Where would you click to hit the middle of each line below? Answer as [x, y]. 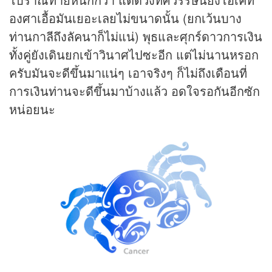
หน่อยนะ [32, 109]
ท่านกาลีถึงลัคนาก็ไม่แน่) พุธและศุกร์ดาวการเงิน [136, 36]
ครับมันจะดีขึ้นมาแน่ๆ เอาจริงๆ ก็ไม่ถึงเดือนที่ [128, 72]
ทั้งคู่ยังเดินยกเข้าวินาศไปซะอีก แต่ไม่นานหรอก [134, 54]
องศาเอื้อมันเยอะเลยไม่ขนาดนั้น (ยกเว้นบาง [125, 18]
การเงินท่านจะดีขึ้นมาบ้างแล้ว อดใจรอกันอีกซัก [134, 90]
